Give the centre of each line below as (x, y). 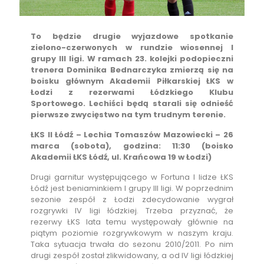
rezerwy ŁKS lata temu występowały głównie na (132, 222)
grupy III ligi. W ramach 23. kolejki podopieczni (132, 59)
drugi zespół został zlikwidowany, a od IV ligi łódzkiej (132, 256)
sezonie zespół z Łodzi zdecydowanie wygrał (132, 200)
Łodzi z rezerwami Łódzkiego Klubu (132, 93)
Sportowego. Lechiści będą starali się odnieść (132, 104)
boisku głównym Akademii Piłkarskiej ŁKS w (132, 81)
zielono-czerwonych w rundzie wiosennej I (132, 48)
